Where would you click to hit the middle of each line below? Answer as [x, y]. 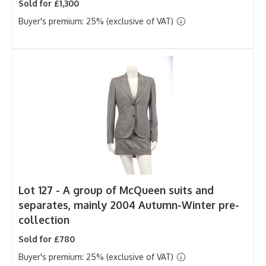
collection [44, 219]
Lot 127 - [41, 190]
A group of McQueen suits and [138, 190]
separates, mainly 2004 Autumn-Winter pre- [129, 205]
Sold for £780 [47, 239]
